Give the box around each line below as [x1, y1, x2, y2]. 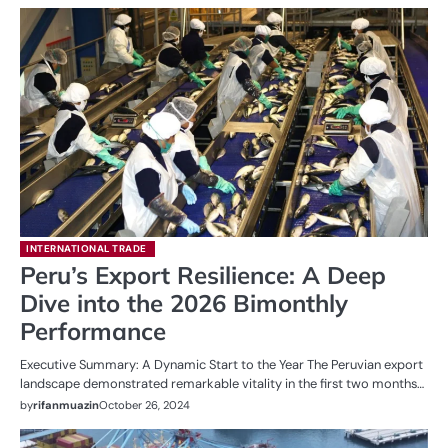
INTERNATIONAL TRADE [26, 242, 147, 256]
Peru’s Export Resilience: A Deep [20, 260, 386, 291]
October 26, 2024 [99, 398, 190, 413]
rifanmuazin [33, 398, 99, 413]
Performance [20, 316, 166, 347]
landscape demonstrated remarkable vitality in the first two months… [20, 375, 424, 393]
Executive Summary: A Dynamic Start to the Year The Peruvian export [20, 356, 423, 374]
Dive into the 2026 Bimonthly [20, 288, 348, 319]
